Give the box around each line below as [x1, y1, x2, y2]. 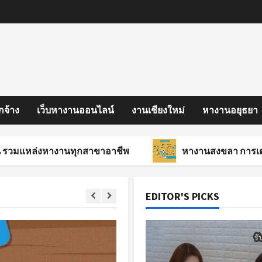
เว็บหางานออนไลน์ [37, 104, 114, 116]
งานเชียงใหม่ [132, 104, 185, 116]
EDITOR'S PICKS [146, 189, 219, 203]
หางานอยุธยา [202, 104, 258, 116]
